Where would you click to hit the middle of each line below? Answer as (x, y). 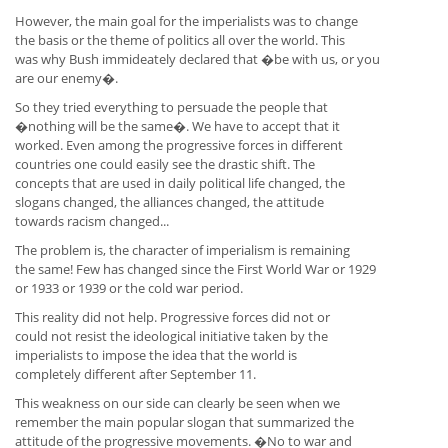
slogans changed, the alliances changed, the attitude (169, 202)
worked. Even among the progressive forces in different (179, 145)
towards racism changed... (92, 221)
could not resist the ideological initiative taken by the (171, 336)
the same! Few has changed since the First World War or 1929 (195, 269)
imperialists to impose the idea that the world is (156, 355)
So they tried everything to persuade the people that (171, 107)
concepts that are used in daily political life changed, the (180, 183)
